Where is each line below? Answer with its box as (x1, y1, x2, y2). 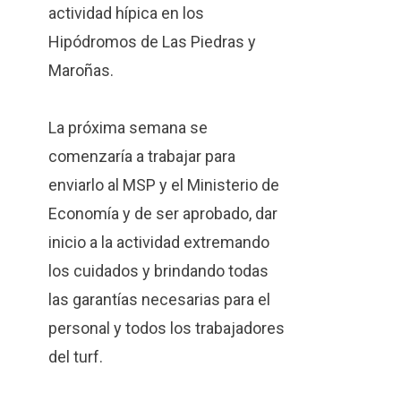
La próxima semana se (47, 118, 208, 138)
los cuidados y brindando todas (47, 261, 269, 281)
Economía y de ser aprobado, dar (47, 204, 277, 224)
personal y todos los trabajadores (47, 319, 285, 338)
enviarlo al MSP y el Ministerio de (47, 175, 279, 195)
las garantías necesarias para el (47, 290, 270, 310)
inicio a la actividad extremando (47, 233, 269, 252)
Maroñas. (47, 61, 114, 81)
